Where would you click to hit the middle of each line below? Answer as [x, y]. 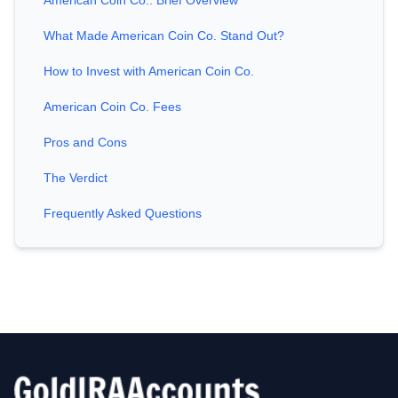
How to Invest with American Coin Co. [149, 72]
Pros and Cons [85, 143]
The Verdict [76, 178]
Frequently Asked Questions [123, 214]
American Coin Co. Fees [112, 107]
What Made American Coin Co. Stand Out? [164, 36]
